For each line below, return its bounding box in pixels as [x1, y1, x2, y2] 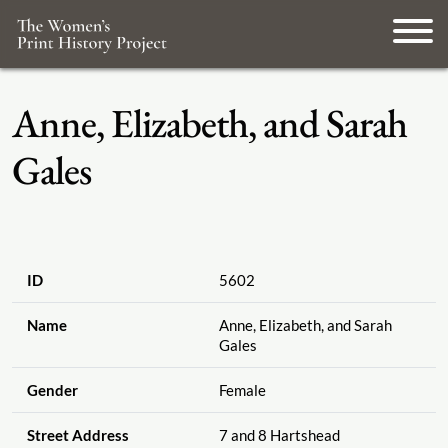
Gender [26, 381, 78, 400]
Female [218, 381, 266, 400]
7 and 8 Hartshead [218, 426, 340, 445]
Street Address [26, 426, 129, 445]
